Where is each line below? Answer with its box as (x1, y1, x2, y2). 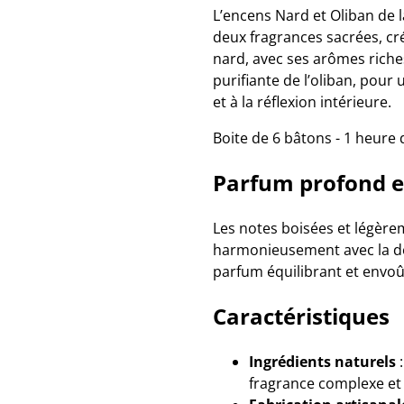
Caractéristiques (213, 301, 390, 331)
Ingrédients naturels (249, 352, 396, 372)
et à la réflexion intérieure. (213, 92, 391, 112)
